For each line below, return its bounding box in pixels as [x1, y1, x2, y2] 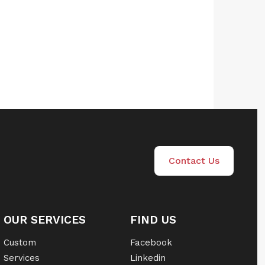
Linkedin [130, 253, 166, 263]
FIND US [130, 213, 177, 227]
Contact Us [168, 154, 219, 166]
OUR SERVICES [4, 213, 86, 227]
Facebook [130, 237, 173, 248]
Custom [4, 237, 37, 248]
